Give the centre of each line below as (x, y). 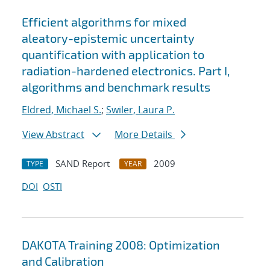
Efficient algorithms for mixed (104, 22)
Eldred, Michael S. (61, 110)
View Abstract (53, 135)
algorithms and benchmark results (116, 87)
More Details (145, 135)
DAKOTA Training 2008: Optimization (121, 245)
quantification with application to (113, 55)
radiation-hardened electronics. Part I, (126, 71)
